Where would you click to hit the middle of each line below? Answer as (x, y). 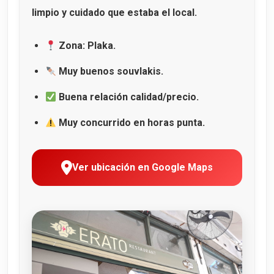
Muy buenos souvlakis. (110, 72)
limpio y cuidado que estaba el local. (114, 13)
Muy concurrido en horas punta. (131, 123)
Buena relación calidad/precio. (128, 97)
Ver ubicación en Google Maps (143, 168)
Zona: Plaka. (86, 46)
